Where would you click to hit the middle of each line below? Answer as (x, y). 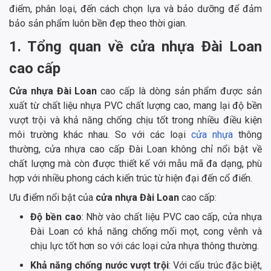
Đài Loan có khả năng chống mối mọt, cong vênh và (146, 231)
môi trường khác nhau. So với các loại (100, 134)
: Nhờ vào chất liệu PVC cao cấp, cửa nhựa (172, 217)
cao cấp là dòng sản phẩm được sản (181, 91)
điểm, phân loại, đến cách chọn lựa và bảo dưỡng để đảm (135, 8)
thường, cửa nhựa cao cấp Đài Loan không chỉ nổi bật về (135, 149)
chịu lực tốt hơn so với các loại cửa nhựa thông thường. (145, 246)
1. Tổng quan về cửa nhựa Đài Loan (135, 46)
